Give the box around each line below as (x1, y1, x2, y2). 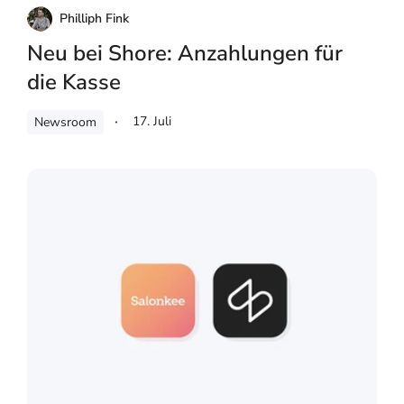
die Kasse (27, 68, 121, 97)
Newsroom (34, 114, 96, 132)
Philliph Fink (60, 10, 129, 28)
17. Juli (133, 113, 171, 131)
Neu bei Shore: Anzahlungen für (27, 39, 343, 69)
